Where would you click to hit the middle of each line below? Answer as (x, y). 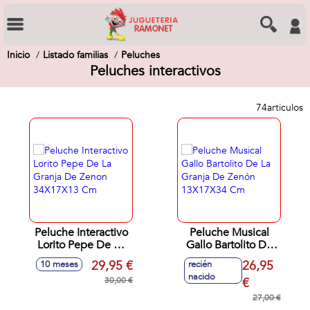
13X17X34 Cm (229, 270)
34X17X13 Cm (81, 270)
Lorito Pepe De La (81, 245)
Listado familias (75, 55)
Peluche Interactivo (81, 232)
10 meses (59, 264)
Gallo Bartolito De (229, 245)
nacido (202, 277)
